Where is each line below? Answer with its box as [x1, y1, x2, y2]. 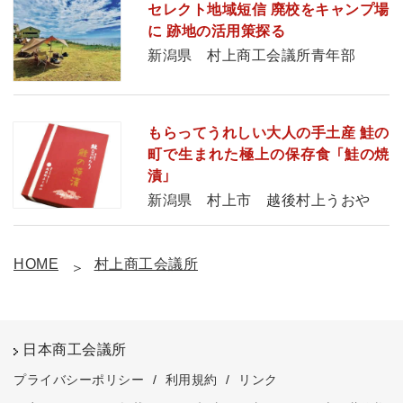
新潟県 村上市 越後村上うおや [148, 192, 371, 208]
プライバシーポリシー [13, 372, 144, 387]
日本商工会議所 [22, 341, 127, 357]
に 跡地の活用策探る [148, 22, 286, 39]
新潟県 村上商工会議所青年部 [148, 47, 356, 63]
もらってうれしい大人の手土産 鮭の [148, 124, 390, 140]
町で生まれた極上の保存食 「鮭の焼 [148, 146, 390, 162]
